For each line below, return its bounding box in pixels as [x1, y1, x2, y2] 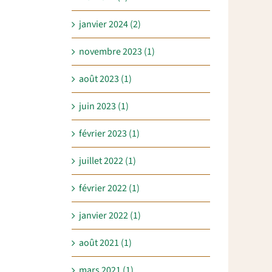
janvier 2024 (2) [79, 18, 141, 32]
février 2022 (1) [79, 182, 140, 195]
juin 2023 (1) [79, 100, 129, 114]
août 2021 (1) [79, 236, 132, 250]
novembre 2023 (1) [79, 45, 155, 59]
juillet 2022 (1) [79, 154, 136, 168]
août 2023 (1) [79, 72, 132, 86]
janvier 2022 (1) [79, 209, 141, 223]
